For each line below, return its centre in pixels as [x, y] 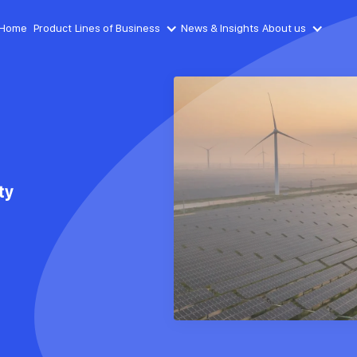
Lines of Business [118, 28]
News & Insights [220, 28]
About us [284, 28]
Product [53, 28]
